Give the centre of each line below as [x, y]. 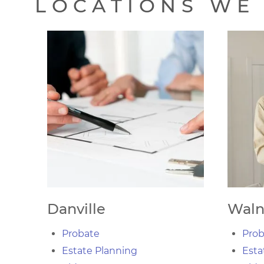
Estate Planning [100, 251]
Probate [81, 234]
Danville [76, 209]
